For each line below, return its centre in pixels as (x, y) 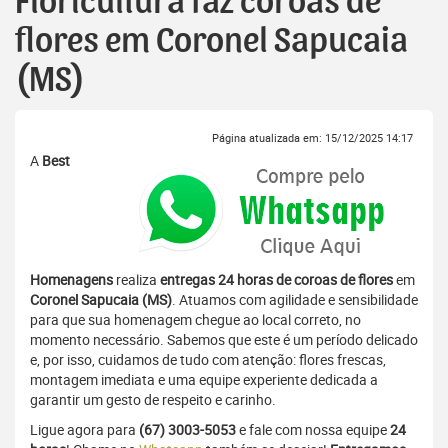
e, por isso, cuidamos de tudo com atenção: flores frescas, (208, 360)
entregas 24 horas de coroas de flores (276, 280)
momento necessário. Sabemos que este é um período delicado (224, 340)
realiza (136, 280)
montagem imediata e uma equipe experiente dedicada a (204, 380)
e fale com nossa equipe (313, 430)
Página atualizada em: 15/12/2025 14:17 (312, 138)
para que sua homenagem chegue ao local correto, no (195, 320)
